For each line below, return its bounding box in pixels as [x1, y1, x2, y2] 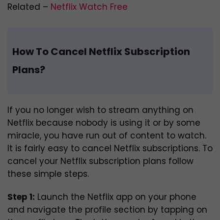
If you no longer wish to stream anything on [7, 104, 193, 116]
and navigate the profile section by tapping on [7, 204, 207, 216]
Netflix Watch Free [51, 1, 128, 13]
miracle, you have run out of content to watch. [7, 130, 206, 142]
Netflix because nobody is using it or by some [7, 117, 200, 129]
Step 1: [7, 191, 35, 203]
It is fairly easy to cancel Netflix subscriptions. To [7, 142, 213, 155]
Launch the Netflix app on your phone [35, 191, 196, 203]
